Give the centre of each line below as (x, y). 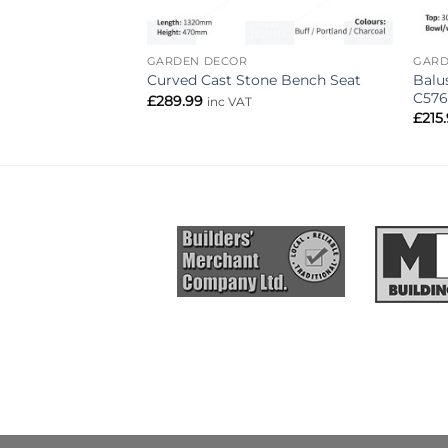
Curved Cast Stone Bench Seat (253, 80)
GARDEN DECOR (197, 62)
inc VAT (229, 101)
